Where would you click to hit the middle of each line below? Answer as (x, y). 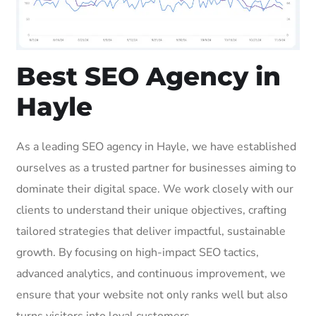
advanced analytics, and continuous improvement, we (151, 273)
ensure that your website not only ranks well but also (152, 294)
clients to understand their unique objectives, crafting (151, 210)
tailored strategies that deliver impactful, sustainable (151, 231)
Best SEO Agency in (148, 76)
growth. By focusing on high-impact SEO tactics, (138, 252)
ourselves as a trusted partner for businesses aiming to (156, 168)
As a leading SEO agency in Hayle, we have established (156, 146)
